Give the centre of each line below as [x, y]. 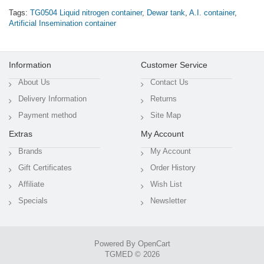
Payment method [47, 115]
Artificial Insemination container [62, 24]
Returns [164, 99]
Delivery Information [52, 99]
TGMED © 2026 [132, 255]
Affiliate [31, 184]
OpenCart [154, 244]
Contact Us [169, 82]
